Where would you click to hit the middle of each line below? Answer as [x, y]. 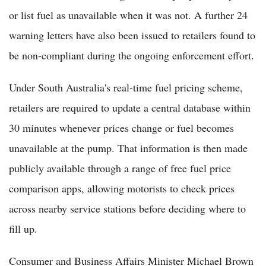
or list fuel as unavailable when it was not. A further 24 [128, 15]
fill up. [23, 229]
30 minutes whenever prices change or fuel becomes [121, 128]
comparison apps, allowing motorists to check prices [122, 189]
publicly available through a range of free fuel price [120, 168]
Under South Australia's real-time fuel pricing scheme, [126, 88]
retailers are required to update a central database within [130, 108]
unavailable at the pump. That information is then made [128, 148]
